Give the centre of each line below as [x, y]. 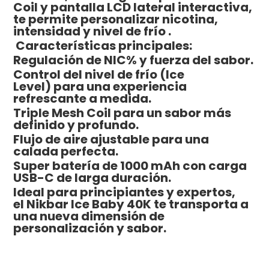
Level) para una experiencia [100, 87]
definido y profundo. [76, 125]
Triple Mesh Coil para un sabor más [122, 113]
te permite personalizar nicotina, [116, 20]
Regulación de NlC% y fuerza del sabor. [134, 60]
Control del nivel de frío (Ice [99, 75]
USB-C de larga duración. [92, 178]
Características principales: [103, 46]
